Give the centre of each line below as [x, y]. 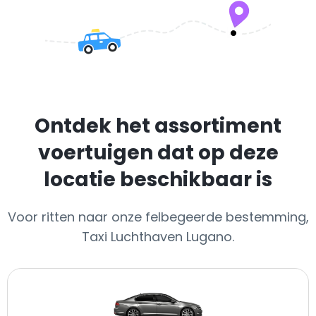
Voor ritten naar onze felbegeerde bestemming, [158, 217]
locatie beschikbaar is [158, 180]
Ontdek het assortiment [158, 126]
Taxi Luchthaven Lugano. [158, 237]
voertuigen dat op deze [158, 153]
